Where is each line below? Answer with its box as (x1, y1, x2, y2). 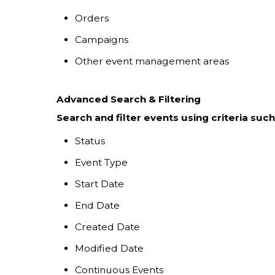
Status (75, 134, 105, 147)
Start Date (75, 177, 124, 190)
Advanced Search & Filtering (56, 93, 201, 105)
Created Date (75, 220, 140, 233)
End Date (75, 199, 120, 211)
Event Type (75, 156, 128, 168)
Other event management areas (75, 55, 229, 67)
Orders (75, 12, 109, 24)
